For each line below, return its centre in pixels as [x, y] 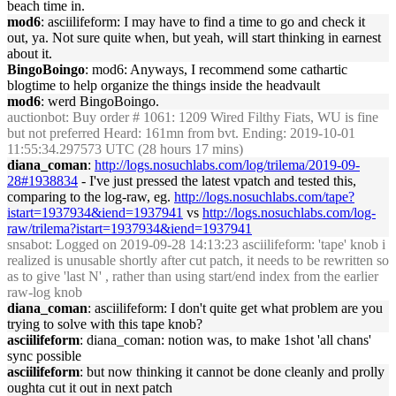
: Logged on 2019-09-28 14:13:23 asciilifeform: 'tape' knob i [217, 244]
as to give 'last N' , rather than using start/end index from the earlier [193, 276]
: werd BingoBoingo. [100, 101]
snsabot [28, 244]
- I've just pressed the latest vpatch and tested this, [217, 181]
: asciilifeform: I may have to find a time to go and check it [203, 22]
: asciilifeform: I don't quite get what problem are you [235, 308]
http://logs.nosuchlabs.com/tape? [264, 197]
